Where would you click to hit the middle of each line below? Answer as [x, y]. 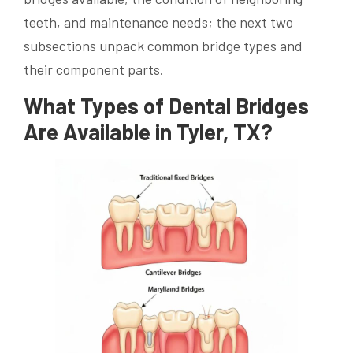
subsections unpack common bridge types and [163, 45]
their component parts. [94, 69]
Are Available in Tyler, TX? [148, 131]
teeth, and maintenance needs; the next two [158, 22]
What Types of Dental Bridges [166, 105]
